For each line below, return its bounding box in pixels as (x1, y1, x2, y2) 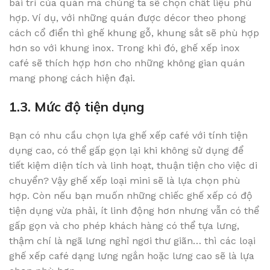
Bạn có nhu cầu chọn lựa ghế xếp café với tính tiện (9, 130, 248, 142)
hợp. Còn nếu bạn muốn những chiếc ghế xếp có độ (9, 190, 253, 202)
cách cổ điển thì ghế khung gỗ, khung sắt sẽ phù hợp (9, 27, 259, 39)
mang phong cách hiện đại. (9, 72, 135, 84)
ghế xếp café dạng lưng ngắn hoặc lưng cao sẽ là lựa (9, 250, 254, 262)
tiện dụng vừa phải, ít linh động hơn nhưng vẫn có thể (9, 205, 259, 217)
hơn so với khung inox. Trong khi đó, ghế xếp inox (9, 42, 240, 54)
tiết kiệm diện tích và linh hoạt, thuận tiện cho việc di (9, 160, 257, 172)
